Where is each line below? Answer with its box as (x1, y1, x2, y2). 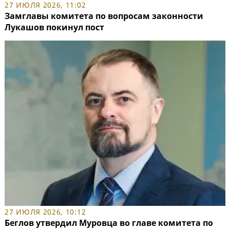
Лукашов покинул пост (5, 21, 104, 33)
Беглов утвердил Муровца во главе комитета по (5, 217, 213, 229)
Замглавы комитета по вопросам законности (5, 10, 203, 22)
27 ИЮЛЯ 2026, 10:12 (5, 207, 86, 217)
